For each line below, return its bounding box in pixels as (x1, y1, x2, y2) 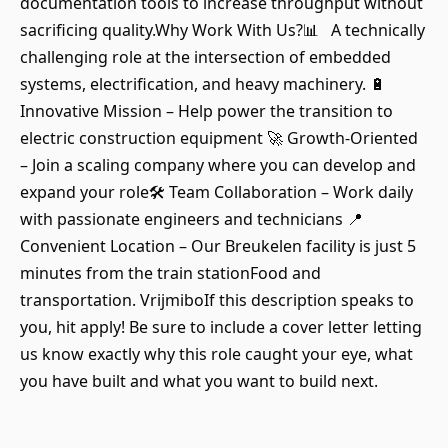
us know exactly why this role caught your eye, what (20, 343, 413, 365)
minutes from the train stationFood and (20, 262, 321, 284)
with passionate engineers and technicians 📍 (20, 208, 363, 230)
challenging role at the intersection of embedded (20, 46, 391, 68)
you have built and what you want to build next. (20, 370, 378, 392)
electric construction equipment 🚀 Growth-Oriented (20, 127, 418, 149)
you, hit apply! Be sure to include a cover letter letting (20, 316, 422, 338)
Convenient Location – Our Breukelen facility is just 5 (20, 235, 416, 257)
